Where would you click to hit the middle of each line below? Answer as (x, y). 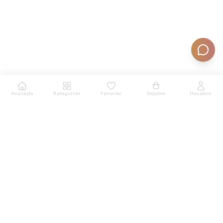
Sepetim (156, 93)
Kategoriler (67, 93)
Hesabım (201, 93)
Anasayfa (22, 93)
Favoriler (111, 93)
